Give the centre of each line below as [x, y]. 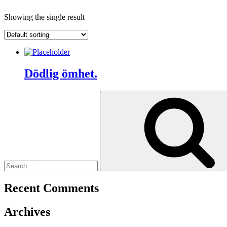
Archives [27, 212]
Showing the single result [44, 17]
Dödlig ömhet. [61, 73]
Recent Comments [51, 188]
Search [14, 94]
